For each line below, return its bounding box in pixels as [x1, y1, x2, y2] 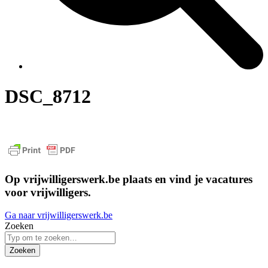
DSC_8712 [5, 86, 91, 108]
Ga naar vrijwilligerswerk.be [5, 210, 112, 221]
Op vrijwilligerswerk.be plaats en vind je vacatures [5, 172, 252, 185]
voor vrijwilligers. [5, 185, 91, 199]
